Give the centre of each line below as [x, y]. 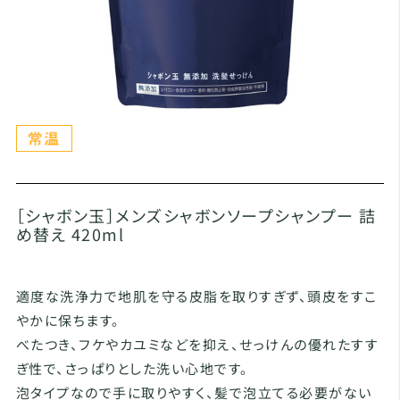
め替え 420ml [70, 234]
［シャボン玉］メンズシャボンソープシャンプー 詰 [196, 215]
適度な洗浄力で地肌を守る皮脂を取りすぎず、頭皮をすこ [196, 296]
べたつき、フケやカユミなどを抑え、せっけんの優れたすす [197, 344]
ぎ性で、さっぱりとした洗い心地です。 [132, 368]
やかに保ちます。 [68, 320]
